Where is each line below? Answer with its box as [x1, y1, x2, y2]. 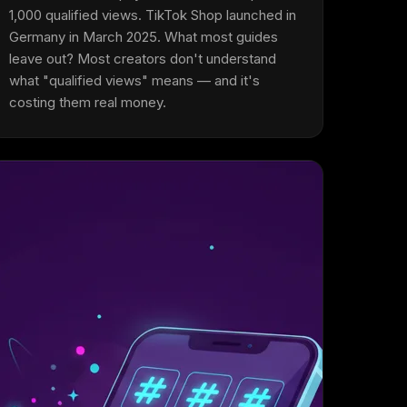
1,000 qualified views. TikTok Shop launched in [9, 6, 297, 24]
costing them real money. [9, 94, 167, 111]
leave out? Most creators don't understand [9, 50, 277, 67]
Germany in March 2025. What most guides [9, 28, 279, 45]
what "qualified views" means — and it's [9, 72, 261, 89]
